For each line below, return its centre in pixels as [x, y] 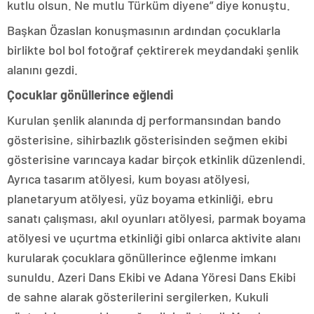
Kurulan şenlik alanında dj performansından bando [144, 120]
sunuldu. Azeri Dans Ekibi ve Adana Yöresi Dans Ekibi [151, 277]
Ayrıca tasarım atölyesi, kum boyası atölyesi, [129, 178]
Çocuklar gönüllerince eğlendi [90, 94]
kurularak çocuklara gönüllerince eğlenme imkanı [142, 257]
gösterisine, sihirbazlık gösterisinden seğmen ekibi [147, 139]
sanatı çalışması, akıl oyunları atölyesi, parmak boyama [156, 218]
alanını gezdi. [44, 69]
